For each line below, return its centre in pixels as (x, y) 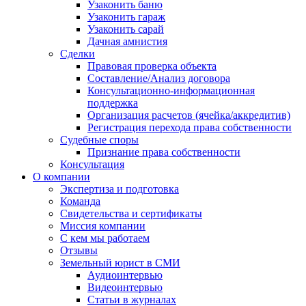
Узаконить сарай (126, 29)
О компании (61, 177)
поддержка (113, 103)
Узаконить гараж (126, 17)
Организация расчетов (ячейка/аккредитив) (189, 115)
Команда (80, 201)
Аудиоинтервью (125, 275)
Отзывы (79, 250)
